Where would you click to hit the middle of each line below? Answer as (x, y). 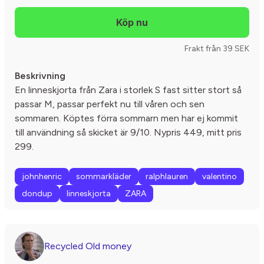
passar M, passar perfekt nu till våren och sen (110, 104)
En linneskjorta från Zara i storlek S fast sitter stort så (128, 90)
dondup (37, 194)
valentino (220, 176)
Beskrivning (40, 76)
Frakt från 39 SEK (217, 49)
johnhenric (42, 176)
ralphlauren (167, 176)
